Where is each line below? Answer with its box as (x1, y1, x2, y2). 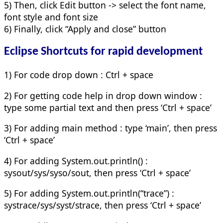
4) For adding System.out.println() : (4, 154, 148, 167)
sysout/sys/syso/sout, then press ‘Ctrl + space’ (4, 166, 191, 179)
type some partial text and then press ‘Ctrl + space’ (4, 101, 212, 113)
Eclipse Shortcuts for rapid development (4, 45, 203, 58)
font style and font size (4, 10, 98, 23)
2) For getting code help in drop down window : (4, 89, 202, 102)
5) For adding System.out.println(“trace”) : (4, 187, 174, 200)
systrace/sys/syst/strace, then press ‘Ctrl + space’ (4, 199, 201, 212)
